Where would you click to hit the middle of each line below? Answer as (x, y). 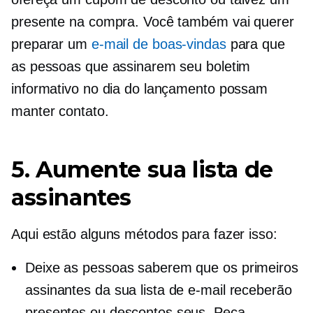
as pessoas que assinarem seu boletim (131, 66)
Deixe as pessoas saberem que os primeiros (162, 268)
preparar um (51, 44)
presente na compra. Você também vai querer (153, 22)
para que (255, 44)
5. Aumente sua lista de (142, 169)
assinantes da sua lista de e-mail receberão (159, 290)
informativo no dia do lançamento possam (140, 89)
